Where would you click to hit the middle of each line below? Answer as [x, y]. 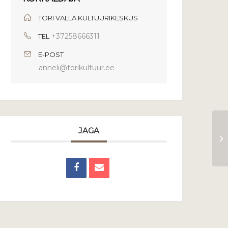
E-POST [51, 54]
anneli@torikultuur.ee [77, 68]
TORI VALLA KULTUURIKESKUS [88, 18]
